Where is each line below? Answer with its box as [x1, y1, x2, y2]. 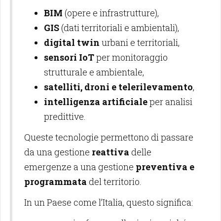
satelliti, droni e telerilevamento [44, 81, 193, 93]
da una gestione [24, 146, 92, 158]
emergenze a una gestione [24, 161, 136, 173]
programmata [24, 176, 87, 187]
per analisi [147, 96, 192, 108]
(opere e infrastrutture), [63, 7, 159, 19]
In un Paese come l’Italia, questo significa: [24, 196, 193, 208]
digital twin [44, 37, 100, 48]
